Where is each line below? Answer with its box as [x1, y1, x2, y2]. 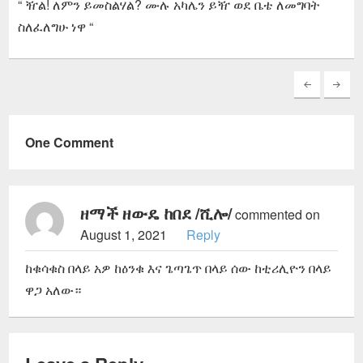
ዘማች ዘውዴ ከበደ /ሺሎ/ [80, 202, 233, 225]
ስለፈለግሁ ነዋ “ [17, 16, 93, 36]
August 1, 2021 [80, 225, 171, 245]
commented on [232, 205, 321, 224]
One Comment [25, 133, 114, 152]
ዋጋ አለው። [25, 280, 82, 300]
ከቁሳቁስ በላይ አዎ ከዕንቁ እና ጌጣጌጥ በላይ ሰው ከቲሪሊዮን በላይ [25, 258, 332, 278]
